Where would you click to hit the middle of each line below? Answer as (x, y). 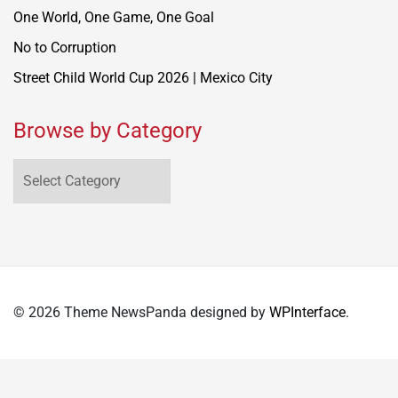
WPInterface (307, 312)
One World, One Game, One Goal (114, 17)
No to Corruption (65, 47)
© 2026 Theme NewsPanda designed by (141, 312)
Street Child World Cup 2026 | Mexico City (143, 77)
